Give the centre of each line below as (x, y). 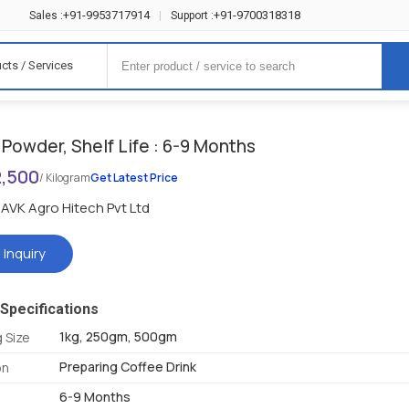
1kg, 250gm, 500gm (119, 337)
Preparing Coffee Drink (128, 367)
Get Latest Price (135, 178)
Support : (193, 15)
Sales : (47, 15)
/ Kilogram (65, 178)
